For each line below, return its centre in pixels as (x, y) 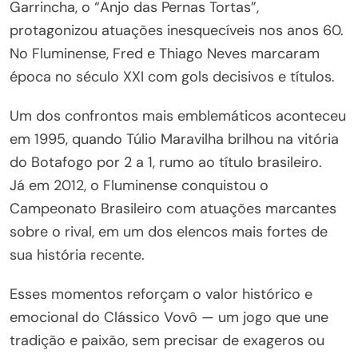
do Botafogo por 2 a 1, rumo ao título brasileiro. (166, 162)
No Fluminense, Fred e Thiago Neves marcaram (165, 54)
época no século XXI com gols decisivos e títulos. (172, 77)
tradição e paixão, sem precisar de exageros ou (167, 340)
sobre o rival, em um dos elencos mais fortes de (169, 232)
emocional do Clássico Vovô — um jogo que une (169, 317)
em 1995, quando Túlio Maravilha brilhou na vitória (174, 139)
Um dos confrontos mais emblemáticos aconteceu (178, 116)
